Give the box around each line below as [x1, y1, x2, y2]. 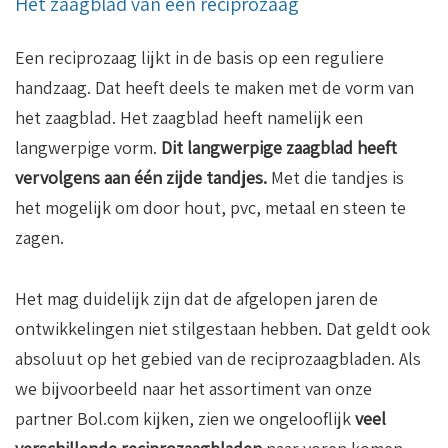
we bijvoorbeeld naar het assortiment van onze [15, 377, 372, 401]
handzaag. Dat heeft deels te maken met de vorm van [15, 76, 414, 100]
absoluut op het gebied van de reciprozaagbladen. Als [15, 347, 421, 371]
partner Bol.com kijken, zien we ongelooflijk [15, 407, 355, 431]
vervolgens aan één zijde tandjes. [15, 166, 267, 190]
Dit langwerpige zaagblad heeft [161, 136, 397, 160]
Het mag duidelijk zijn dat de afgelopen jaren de [15, 287, 378, 311]
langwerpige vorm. [15, 136, 161, 160]
